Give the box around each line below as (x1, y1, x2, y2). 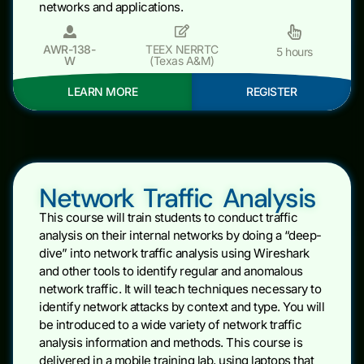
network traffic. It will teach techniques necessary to (39, 281, 321, 297)
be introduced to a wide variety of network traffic (39, 317, 301, 333)
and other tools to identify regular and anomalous (39, 263, 303, 279)
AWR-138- (43, 42, 96, 57)
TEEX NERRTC (145, 42, 219, 57)
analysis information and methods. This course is (39, 335, 302, 351)
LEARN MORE (67, 84, 137, 99)
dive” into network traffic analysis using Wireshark (39, 245, 310, 262)
